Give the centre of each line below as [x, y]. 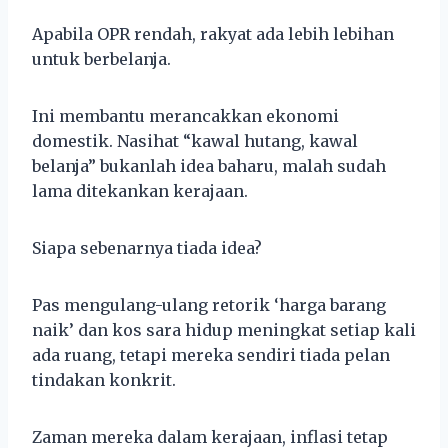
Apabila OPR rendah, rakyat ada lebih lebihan [213, 33]
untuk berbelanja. [101, 58]
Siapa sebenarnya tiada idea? [147, 247]
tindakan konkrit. [104, 379]
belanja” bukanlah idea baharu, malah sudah [209, 165]
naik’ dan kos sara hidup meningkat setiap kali [224, 329]
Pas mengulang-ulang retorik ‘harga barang [209, 304]
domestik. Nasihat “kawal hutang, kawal [195, 140]
